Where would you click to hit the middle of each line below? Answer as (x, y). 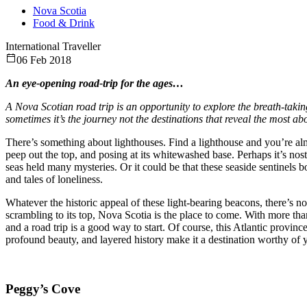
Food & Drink (64, 23)
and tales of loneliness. (54, 179)
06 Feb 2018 (44, 60)
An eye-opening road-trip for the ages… (95, 83)
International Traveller (53, 46)
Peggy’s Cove (43, 289)
